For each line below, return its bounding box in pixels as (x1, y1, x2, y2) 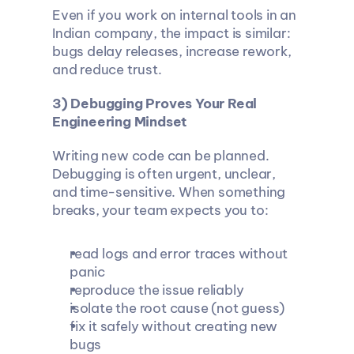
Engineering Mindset (51, 113, 186, 130)
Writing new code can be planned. (51, 147, 269, 164)
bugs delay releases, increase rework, (51, 43, 292, 60)
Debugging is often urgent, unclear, (51, 165, 276, 183)
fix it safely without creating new (69, 318, 277, 335)
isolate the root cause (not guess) (69, 299, 284, 317)
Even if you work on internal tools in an (51, 6, 296, 24)
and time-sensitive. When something (51, 183, 285, 201)
